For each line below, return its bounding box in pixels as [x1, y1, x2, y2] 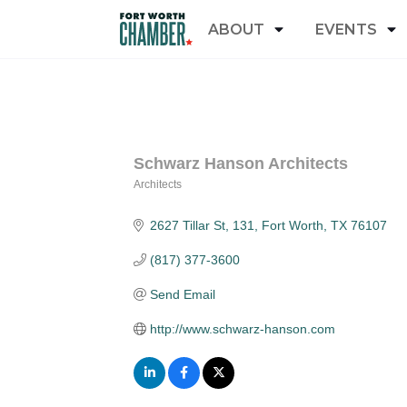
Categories [133, 187, 259, 213]
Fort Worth [261, 218, 323, 233]
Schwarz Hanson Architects [134, 154, 348, 173]
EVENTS [315, 20, 377, 38]
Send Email [149, 287, 215, 302]
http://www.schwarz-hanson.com [149, 322, 335, 336]
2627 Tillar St [149, 218, 225, 233]
